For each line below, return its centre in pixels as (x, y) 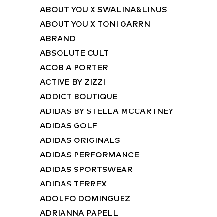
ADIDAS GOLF (69, 125)
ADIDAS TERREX (73, 184)
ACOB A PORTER (74, 67)
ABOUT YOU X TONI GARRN (95, 24)
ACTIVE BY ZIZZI (72, 82)
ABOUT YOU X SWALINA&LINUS (103, 9)
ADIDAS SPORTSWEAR (86, 169)
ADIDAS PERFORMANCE (89, 155)
